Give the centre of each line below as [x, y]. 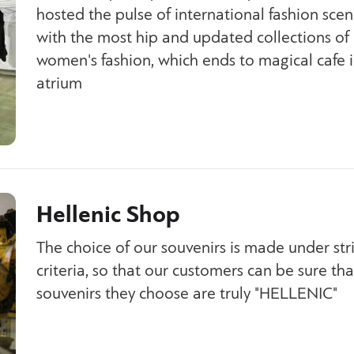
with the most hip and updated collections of [193, 38]
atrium [59, 83]
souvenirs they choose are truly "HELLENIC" [187, 294]
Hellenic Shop [108, 215]
